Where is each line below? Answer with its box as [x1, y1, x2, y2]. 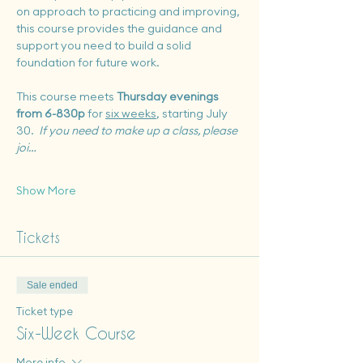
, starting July [156, 106, 230, 121]
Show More [16, 183, 76, 198]
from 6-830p [16, 106, 85, 121]
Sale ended [27, 280, 78, 291]
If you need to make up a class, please [39, 123, 240, 138]
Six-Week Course [16, 323, 136, 343]
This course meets [16, 89, 117, 104]
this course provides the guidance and [16, 21, 224, 36]
